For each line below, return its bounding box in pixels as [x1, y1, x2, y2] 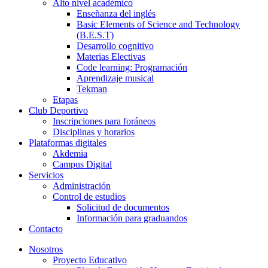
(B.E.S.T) [77, 29, 114, 40]
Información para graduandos [77, 212, 187, 223]
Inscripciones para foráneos [53, 115, 156, 126]
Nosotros [29, 243, 63, 254]
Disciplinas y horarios [53, 126, 135, 137]
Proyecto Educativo [53, 254, 127, 265]
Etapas [53, 94, 78, 105]
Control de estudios [53, 191, 126, 202]
